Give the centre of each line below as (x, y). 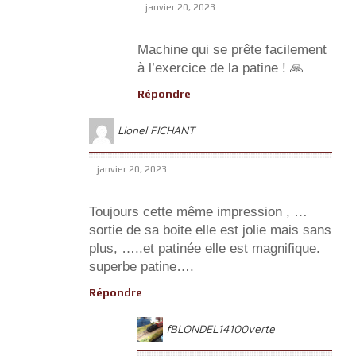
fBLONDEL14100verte (221, 328)
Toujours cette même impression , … (198, 211)
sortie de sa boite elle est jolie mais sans (210, 230)
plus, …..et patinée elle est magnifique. (205, 248)
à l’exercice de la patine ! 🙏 (221, 68)
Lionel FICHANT (156, 130)
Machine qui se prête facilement (232, 49)
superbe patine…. (141, 266)
